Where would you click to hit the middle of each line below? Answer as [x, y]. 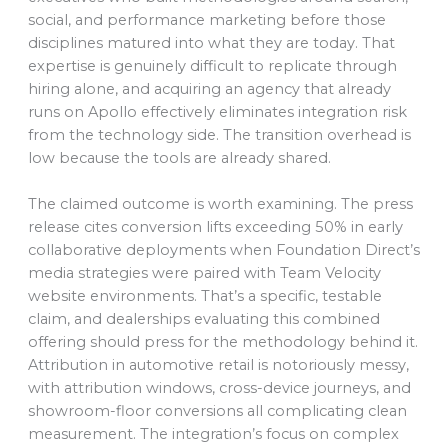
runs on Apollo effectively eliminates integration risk [217, 111]
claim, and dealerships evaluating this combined [203, 319]
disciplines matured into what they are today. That [211, 42]
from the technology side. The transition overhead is [219, 134]
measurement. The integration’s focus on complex [213, 434]
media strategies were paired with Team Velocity [204, 273]
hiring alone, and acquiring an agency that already [209, 88]
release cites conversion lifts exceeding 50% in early [215, 227]
